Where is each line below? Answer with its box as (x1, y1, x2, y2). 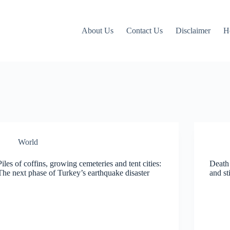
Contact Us (126, 26, 163, 35)
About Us (82, 26, 114, 35)
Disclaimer (176, 26, 211, 35)
